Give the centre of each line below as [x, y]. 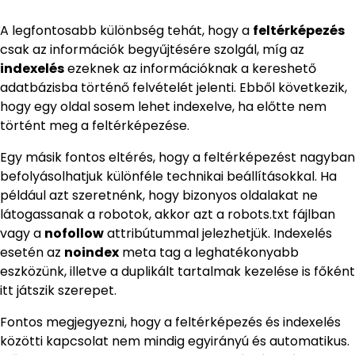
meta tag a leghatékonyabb [209, 253]
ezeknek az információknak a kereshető [190, 69]
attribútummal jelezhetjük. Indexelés [218, 234]
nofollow [74, 234]
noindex [92, 253]
